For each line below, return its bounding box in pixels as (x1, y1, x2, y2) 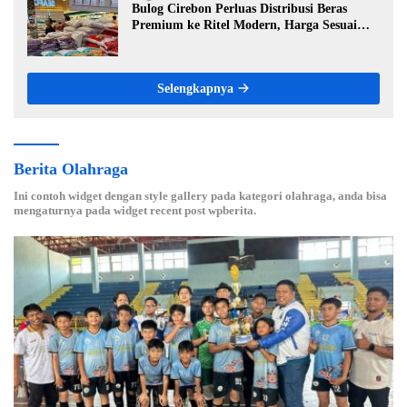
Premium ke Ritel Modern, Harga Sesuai (132, 18, 357, 33)
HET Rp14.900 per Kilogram (132, 35, 292, 49)
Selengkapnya (157, 82, 237, 96)
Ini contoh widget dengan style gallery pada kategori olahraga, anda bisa (14, 189, 387, 203)
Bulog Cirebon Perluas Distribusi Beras (132, 2, 347, 16)
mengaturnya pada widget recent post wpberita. (14, 203, 256, 218)
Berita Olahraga (14, 160, 128, 179)
